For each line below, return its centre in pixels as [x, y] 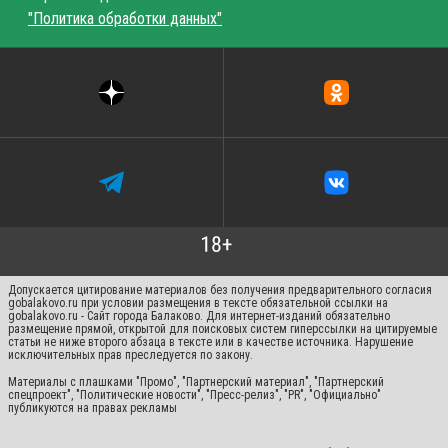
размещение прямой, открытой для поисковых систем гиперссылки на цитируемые [222, 328]
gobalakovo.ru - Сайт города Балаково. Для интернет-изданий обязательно [199, 315]
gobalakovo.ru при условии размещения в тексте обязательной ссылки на [198, 302]
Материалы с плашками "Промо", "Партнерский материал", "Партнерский [196, 381]
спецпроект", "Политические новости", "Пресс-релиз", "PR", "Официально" [194, 394]
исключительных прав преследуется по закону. [130, 354]
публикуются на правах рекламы [92, 407]
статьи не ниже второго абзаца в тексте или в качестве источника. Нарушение [210, 341]
